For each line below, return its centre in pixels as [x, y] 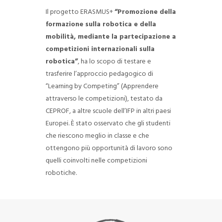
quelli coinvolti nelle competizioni [96, 161]
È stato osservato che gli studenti [120, 124]
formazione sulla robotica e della [101, 25]
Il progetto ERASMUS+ [80, 12]
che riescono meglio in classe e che [97, 136]
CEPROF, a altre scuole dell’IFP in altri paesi [108, 111]
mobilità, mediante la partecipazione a [111, 37]
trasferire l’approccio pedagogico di [99, 74]
